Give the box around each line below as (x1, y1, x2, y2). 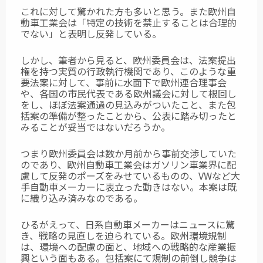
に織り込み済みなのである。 (21, 191, 143, 205)
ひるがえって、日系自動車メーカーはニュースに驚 (21, 217, 235, 232)
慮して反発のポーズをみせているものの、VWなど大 (21, 168, 240, 183)
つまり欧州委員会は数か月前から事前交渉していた (21, 146, 237, 161)
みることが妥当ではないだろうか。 (21, 120, 170, 134)
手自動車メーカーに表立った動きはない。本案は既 (21, 180, 237, 194)
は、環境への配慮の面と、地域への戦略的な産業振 (21, 240, 236, 254)
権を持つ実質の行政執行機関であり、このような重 (21, 64, 236, 79)
